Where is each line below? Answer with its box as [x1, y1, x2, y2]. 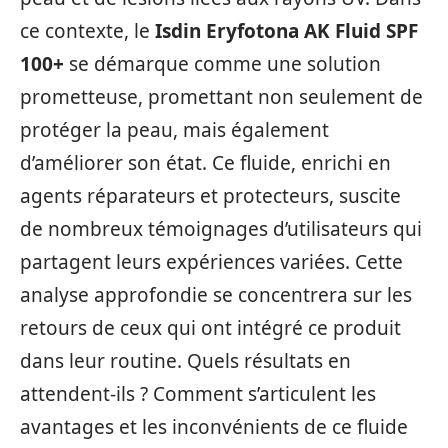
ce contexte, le [20, 18, 155, 44]
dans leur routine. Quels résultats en [20, 348, 351, 374]
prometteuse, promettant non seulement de [20, 84, 423, 110]
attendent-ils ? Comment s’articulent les [20, 381, 376, 407]
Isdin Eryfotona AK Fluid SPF [155, 18, 418, 44]
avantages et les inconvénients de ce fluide [20, 414, 408, 440]
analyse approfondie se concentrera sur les [20, 282, 412, 308]
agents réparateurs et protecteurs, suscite [20, 183, 401, 209]
